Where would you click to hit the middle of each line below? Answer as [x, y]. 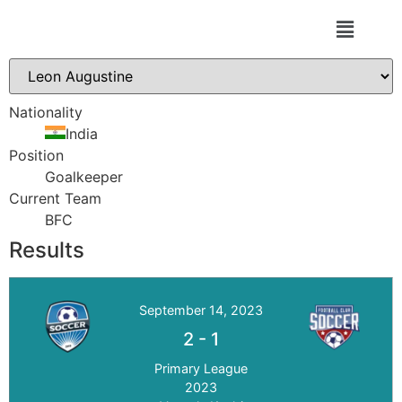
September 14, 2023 [201, 310]
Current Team [55, 199]
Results [47, 250]
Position [36, 156]
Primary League [201, 369]
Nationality [46, 113]
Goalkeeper [84, 177]
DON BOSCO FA [135, 29]
